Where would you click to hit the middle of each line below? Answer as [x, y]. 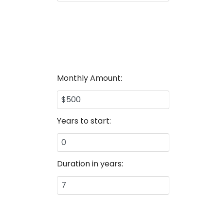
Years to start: [84, 121]
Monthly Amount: [90, 78]
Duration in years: [90, 164]
